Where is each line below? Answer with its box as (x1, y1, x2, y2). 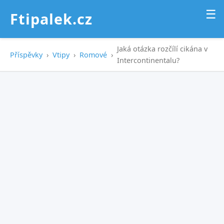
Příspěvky (10, 49, 42, 59)
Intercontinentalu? (117, 55, 179, 65)
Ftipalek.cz (10, 9, 92, 28)
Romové (79, 49, 107, 59)
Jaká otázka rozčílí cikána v (117, 44, 207, 53)
